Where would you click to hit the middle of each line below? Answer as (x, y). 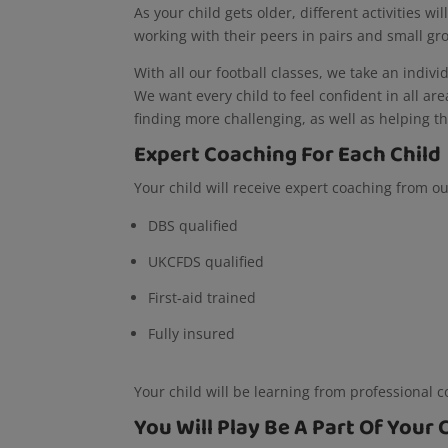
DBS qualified (193, 225)
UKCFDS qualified (206, 261)
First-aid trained (202, 297)
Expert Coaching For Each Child (288, 154)
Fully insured (192, 333)
